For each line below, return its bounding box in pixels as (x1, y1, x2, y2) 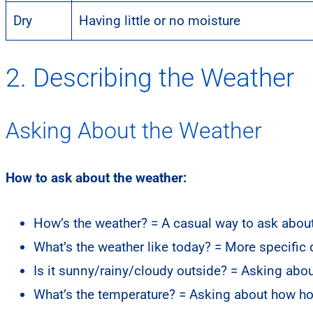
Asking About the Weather (6, 117, 262, 145)
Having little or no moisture (79, 12, 240, 29)
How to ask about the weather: (6, 170, 187, 187)
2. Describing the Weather (6, 63, 294, 94)
